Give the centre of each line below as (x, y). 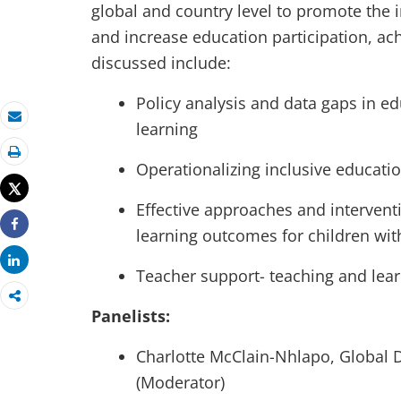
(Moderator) (180, 382)
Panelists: (131, 316)
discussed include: (163, 63)
